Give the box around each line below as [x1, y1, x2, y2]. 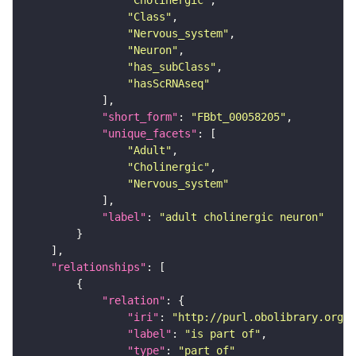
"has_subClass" [127, 60, 216, 74]
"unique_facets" [102, 127, 197, 141]
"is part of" [184, 327, 261, 341]
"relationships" [51, 261, 146, 274]
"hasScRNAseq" [127, 77, 210, 91]
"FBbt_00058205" [191, 110, 286, 124]
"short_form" [102, 110, 178, 124]
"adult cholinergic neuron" [159, 211, 324, 224]
